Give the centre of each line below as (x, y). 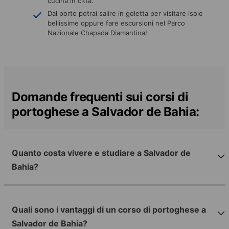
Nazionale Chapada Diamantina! (97, 32)
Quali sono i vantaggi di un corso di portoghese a (109, 210)
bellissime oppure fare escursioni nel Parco (116, 23)
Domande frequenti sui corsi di (100, 97)
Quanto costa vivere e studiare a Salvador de (101, 153)
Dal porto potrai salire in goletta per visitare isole (125, 13)
